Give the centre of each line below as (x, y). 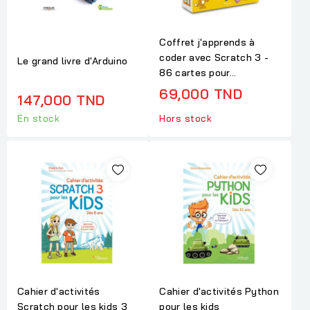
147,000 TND (61, 100)
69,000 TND (201, 94)
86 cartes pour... (198, 73)
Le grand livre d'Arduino (73, 61)
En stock (38, 119)
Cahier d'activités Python (219, 291)
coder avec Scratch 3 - (214, 58)
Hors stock (186, 119)
